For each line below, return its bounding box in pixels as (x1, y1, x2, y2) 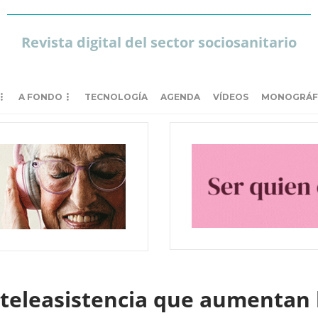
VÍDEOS (213, 92, 248, 102)
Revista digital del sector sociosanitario (21, 33, 297, 52)
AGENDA (160, 92, 200, 102)
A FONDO (18, 92, 62, 102)
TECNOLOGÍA (84, 92, 148, 102)
